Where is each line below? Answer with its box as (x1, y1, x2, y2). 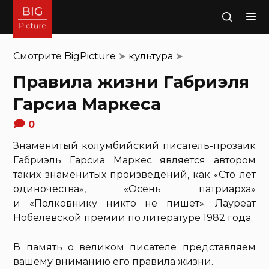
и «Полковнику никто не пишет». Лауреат (13, 198, 256, 209)
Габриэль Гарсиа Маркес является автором (13, 154, 256, 166)
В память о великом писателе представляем (13, 241, 256, 253)
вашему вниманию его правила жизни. (13, 256, 214, 267)
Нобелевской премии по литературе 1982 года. (13, 212, 253, 223)
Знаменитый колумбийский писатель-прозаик (13, 140, 256, 151)
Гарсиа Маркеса (13, 94, 162, 114)
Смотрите (13, 50, 65, 62)
